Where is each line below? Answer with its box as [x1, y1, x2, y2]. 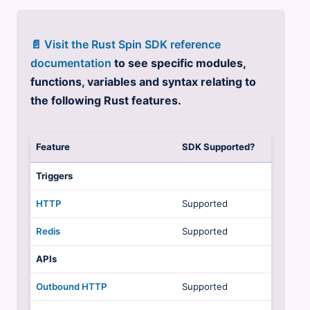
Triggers [35, 170, 73, 182]
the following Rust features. [30, 93, 181, 108]
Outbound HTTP [35, 281, 107, 293]
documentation [30, 56, 111, 71]
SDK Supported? [181, 141, 255, 153]
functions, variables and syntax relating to [30, 75, 256, 89]
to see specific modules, [111, 56, 246, 71]
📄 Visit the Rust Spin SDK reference [30, 37, 221, 52]
